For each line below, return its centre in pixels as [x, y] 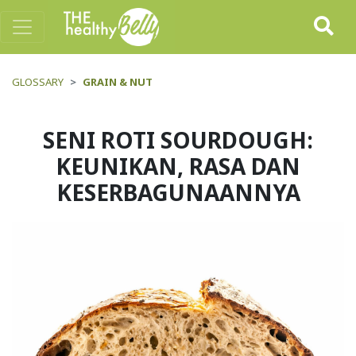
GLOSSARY [38, 82]
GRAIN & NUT [118, 82]
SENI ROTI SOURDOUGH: [178, 140]
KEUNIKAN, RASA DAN [178, 166]
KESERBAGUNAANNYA [178, 192]
